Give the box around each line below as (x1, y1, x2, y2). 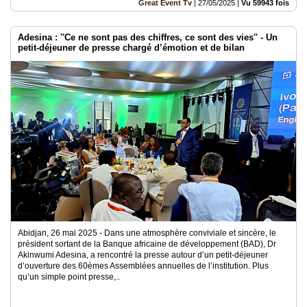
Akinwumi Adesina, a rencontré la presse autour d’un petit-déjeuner (18, 250, 268, 260)
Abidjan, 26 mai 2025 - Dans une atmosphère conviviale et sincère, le (18, 228, 276, 238)
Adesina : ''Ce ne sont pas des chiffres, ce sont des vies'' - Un (18, 32, 278, 42)
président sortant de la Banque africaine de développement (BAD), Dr (18, 239, 276, 249)
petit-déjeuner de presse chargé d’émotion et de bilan (18, 42, 245, 53)
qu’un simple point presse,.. (18, 272, 120, 282)
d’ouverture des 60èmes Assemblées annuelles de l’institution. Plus (18, 261, 269, 271)
